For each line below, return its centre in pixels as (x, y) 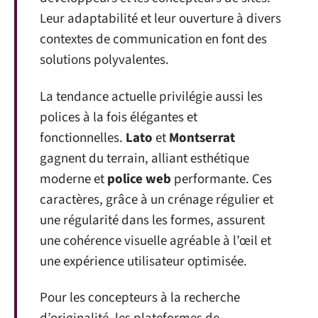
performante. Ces (221, 179)
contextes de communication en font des (153, 39)
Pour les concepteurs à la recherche (140, 298)
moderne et (73, 179)
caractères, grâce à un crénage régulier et (157, 199)
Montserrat (202, 138)
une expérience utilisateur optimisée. (143, 261)
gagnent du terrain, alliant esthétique (144, 158)
